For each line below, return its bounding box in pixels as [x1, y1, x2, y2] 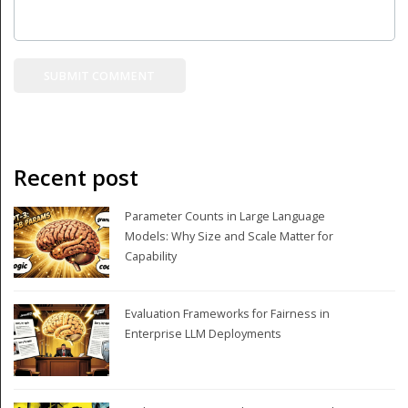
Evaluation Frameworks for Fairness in [124, 306, 330, 322]
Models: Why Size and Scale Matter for [124, 228, 333, 244]
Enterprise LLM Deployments [124, 326, 281, 342]
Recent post [14, 162, 138, 192]
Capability [124, 248, 177, 264]
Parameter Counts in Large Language [124, 208, 325, 224]
